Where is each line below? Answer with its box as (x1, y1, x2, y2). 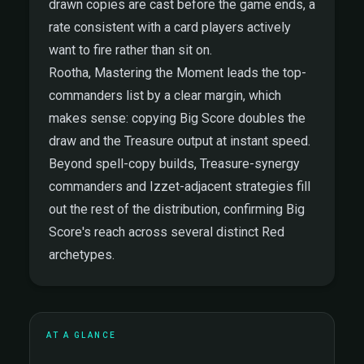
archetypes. (49, 247, 115, 262)
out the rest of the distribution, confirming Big (49, 201, 305, 217)
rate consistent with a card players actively (49, 19, 291, 35)
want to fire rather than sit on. (49, 42, 212, 58)
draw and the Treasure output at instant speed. (49, 133, 310, 149)
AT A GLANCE (46, 331, 117, 340)
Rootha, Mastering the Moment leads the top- (49, 65, 306, 80)
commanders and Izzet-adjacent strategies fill (49, 179, 310, 194)
